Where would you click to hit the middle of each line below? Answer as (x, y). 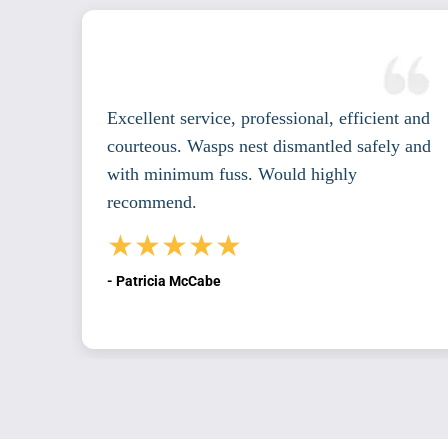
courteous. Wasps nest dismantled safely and (268, 146)
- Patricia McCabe (163, 281)
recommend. (151, 202)
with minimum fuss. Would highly (231, 174)
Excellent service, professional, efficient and (268, 118)
